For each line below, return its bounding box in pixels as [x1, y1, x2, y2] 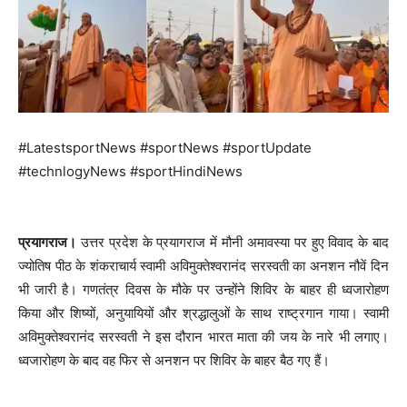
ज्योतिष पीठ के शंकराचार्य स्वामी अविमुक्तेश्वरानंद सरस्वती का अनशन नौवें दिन [18, 256, 389, 274]
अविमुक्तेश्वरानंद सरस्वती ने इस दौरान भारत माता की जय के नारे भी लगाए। [18, 327, 389, 345]
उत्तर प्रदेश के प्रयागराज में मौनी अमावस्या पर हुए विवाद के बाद [76, 233, 389, 251]
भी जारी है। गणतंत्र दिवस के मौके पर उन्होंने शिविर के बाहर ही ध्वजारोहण [18, 280, 389, 298]
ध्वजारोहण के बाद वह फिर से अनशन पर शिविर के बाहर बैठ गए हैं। [18, 351, 330, 369]
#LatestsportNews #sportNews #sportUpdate [18, 138, 312, 156]
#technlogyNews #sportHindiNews [18, 162, 243, 180]
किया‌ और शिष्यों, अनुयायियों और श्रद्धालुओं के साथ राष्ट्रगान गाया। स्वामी [18, 303, 389, 322]
